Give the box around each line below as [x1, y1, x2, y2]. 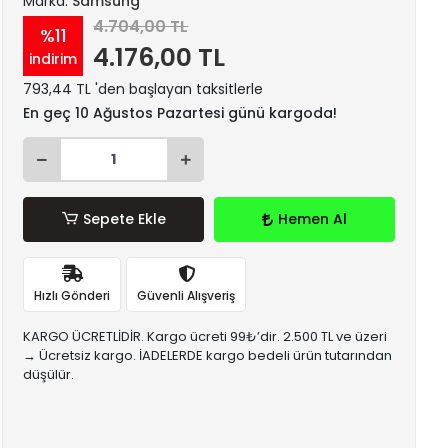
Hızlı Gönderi [34, 286, 111, 304]
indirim [29, 48, 78, 69]
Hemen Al [278, 209, 348, 229]
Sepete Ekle [82, 209, 166, 229]
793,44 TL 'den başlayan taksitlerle [23, 79, 264, 99]
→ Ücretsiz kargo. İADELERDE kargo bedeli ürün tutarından [23, 346, 393, 365]
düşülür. [23, 365, 75, 384]
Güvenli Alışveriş [137, 286, 236, 304]
